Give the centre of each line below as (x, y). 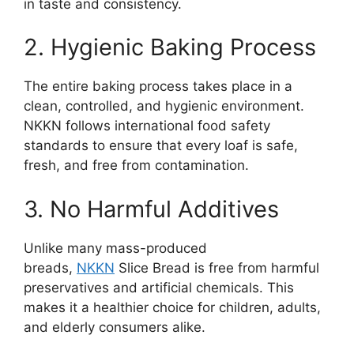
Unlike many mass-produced (115, 248)
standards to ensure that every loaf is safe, (161, 146)
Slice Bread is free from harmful (217, 267)
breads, (50, 267)
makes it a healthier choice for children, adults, (172, 307)
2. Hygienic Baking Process (170, 47)
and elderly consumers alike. (115, 327)
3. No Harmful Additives (151, 209)
